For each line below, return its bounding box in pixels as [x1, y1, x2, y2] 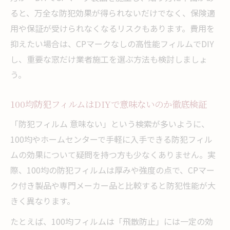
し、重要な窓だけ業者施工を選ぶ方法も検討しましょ [10, 52, 207, 65]
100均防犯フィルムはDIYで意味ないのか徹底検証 [10, 97, 207, 110]
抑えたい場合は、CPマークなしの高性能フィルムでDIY [10, 37, 214, 50]
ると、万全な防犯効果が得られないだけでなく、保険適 [10, 6, 215, 19]
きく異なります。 [10, 194, 75, 207]
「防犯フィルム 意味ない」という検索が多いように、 [10, 117, 209, 130]
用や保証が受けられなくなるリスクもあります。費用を [10, 22, 215, 34]
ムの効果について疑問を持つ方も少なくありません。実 [10, 148, 216, 161]
